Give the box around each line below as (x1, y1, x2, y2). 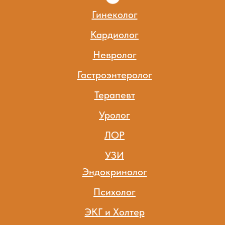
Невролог (92, 48, 137, 61)
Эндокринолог (82, 165, 147, 178)
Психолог (93, 185, 136, 198)
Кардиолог (90, 28, 139, 41)
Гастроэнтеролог (77, 68, 152, 81)
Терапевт (94, 88, 135, 101)
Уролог (99, 108, 130, 121)
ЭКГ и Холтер (84, 205, 145, 218)
